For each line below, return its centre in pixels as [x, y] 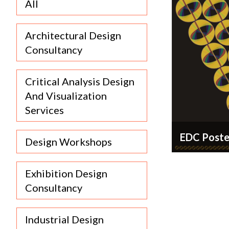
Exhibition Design [66, 173]
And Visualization [66, 96]
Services [44, 110]
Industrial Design [64, 219]
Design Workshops [68, 142]
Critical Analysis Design [80, 81]
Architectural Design [73, 35]
